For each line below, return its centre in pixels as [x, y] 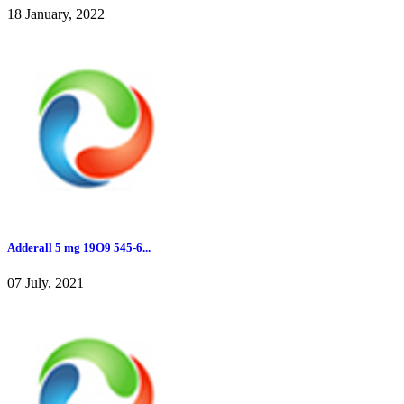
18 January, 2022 [56, 14]
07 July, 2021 [46, 282]
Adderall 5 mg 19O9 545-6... [79, 247]
